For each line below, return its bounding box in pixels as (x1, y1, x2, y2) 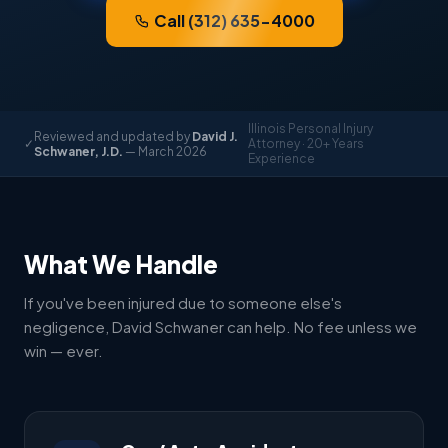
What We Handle (24, 249, 218, 279)
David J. (192, 128, 238, 144)
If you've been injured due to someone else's (24, 293, 342, 312)
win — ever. (24, 341, 103, 360)
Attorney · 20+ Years (247, 136, 364, 151)
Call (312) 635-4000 (153, 10, 315, 31)
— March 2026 (123, 143, 207, 159)
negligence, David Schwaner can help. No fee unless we (24, 317, 417, 336)
